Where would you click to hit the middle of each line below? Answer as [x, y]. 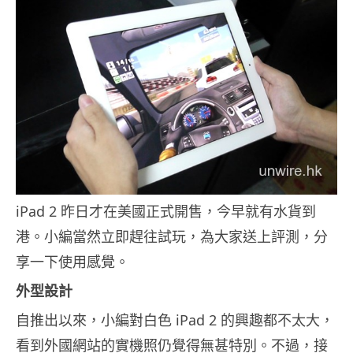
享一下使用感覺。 [72, 262]
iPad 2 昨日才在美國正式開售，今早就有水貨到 [166, 212]
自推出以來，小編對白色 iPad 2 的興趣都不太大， [175, 320]
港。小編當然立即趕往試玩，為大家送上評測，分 [172, 237]
